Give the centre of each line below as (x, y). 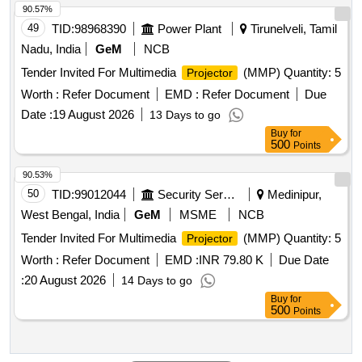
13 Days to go (185, 115)
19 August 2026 (93, 115)
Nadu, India (51, 49)
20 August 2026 (65, 280)
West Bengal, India (70, 215)
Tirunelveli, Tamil (292, 29)
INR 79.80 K (231, 260)
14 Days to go (157, 281)
